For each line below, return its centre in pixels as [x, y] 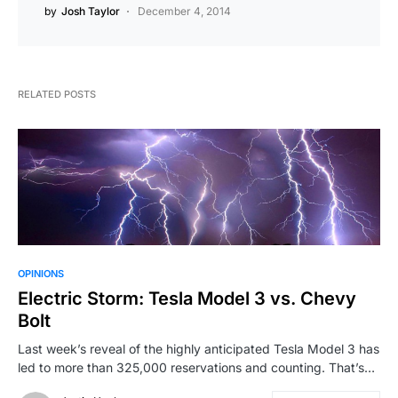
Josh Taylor [91, 11]
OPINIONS [41, 274]
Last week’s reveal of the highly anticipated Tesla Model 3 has [199, 349]
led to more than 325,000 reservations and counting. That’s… [196, 368]
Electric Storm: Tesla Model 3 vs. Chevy [187, 299]
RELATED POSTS [57, 94]
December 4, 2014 [184, 11]
